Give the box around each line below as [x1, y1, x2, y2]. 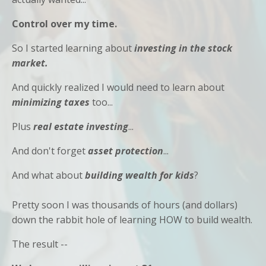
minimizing [12, 95, 62, 109]
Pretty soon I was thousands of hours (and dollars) [12, 198, 237, 211]
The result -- [12, 237, 68, 251]
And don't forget [12, 144, 85, 157]
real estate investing [33, 119, 128, 133]
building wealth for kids [85, 168, 194, 182]
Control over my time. [12, 17, 117, 30]
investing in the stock [134, 41, 232, 55]
